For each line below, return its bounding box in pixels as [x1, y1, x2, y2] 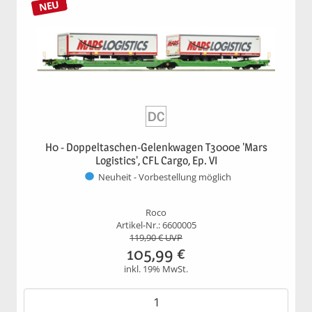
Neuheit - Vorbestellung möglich [97, 171, 231, 184]
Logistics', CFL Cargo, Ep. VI [95, 153, 217, 167]
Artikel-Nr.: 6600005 [116, 219, 196, 231]
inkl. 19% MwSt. [124, 263, 188, 275]
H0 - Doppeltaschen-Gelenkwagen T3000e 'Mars [45, 140, 267, 154]
